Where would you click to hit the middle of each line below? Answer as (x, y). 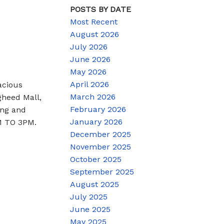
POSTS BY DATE (101, 9)
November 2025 (101, 146)
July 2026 (89, 46)
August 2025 (95, 184)
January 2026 (96, 121)
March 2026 (93, 96)
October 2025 (96, 159)
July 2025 (89, 196)
